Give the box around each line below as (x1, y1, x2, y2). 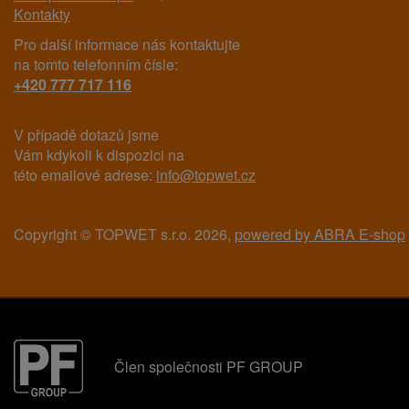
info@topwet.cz (156, 164, 256, 186)
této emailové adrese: (14, 164, 156, 186)
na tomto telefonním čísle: (14, 54, 178, 76)
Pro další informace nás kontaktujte (14, 34, 240, 56)
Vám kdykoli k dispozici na (14, 144, 184, 166)
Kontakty (14, 4, 70, 26)
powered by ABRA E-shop (235, 224, 405, 246)
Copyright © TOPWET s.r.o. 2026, (14, 224, 235, 246)
